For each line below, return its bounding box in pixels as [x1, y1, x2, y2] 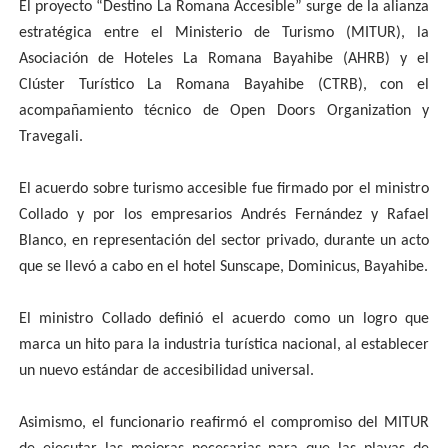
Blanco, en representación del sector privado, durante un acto [18, 233, 430, 249]
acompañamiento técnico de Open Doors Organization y [18, 103, 430, 119]
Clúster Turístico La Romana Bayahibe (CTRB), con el [18, 77, 430, 93]
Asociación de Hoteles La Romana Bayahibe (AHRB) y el [18, 51, 430, 67]
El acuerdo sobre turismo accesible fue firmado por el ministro [18, 181, 430, 197]
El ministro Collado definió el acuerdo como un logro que [18, 311, 430, 327]
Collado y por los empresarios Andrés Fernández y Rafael [18, 207, 430, 223]
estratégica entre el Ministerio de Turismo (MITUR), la [18, 25, 430, 41]
